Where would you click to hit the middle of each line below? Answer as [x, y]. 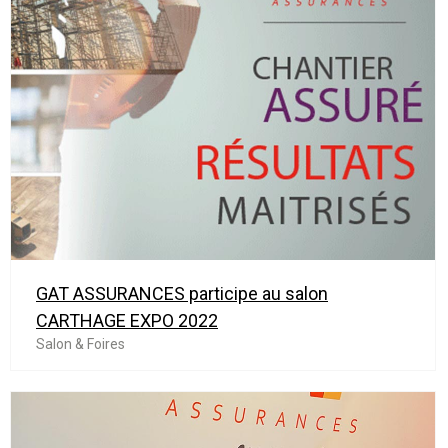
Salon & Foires [80, 344]
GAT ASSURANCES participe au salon [182, 294]
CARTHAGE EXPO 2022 [127, 321]
